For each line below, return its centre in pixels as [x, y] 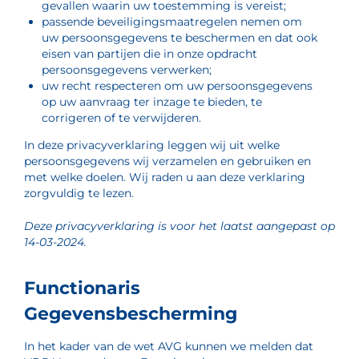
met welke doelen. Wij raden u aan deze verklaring [165, 177]
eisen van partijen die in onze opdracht [149, 54]
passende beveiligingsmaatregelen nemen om [172, 22]
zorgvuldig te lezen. [79, 193]
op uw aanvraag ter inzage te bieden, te [152, 102]
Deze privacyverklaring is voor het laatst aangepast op [179, 226]
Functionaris [82, 288]
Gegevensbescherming [131, 314]
